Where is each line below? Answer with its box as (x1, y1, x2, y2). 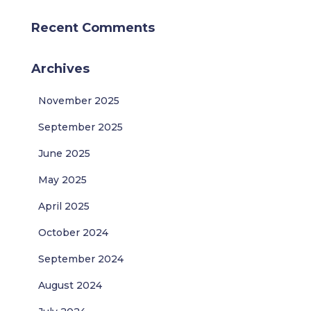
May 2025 (38, 174, 87, 186)
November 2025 (38, 94, 119, 107)
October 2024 (38, 226, 108, 239)
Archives (31, 61, 90, 76)
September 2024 (38, 253, 124, 265)
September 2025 (38, 121, 123, 133)
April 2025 (38, 200, 90, 212)
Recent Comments (31, 20, 155, 35)
